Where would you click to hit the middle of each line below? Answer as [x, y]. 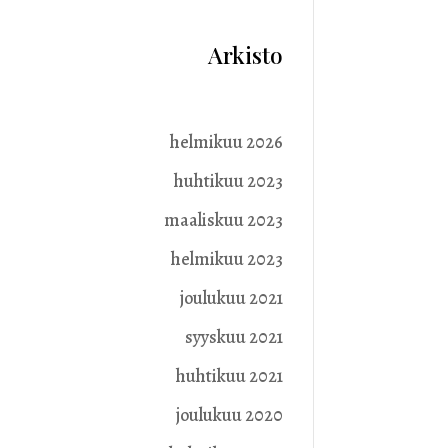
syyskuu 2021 [233, 337]
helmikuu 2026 [226, 142]
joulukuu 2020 [229, 415]
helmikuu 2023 [226, 259]
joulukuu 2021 [231, 298]
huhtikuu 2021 [229, 376]
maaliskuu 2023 [223, 220]
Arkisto [245, 55]
